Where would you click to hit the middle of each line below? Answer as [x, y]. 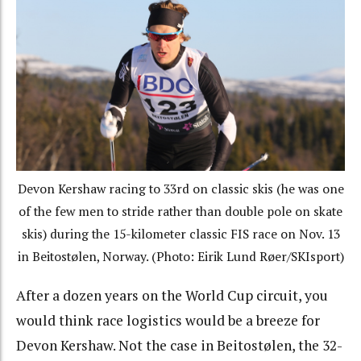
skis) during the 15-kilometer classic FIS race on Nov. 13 [180, 234]
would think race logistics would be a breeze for [168, 320]
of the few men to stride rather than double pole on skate [180, 212]
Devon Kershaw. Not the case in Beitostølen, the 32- [179, 345]
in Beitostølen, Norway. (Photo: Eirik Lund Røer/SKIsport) [180, 257]
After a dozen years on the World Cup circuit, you [172, 295]
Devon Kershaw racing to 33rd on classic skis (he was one [180, 189]
